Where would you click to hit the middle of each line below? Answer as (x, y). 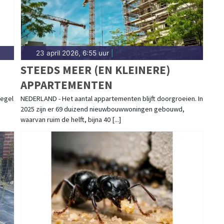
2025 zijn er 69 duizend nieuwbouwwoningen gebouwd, (102, 109)
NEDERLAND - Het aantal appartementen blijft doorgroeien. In (111, 99)
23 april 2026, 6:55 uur (72, 53)
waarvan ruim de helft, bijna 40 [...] (70, 120)
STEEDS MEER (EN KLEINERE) (95, 70)
